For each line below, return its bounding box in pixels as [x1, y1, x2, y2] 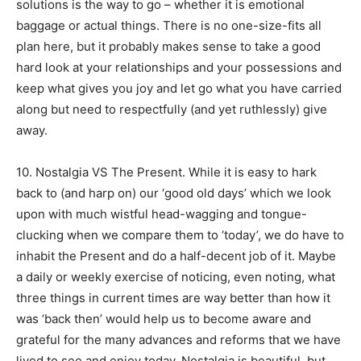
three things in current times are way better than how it [16, 289, 330, 305]
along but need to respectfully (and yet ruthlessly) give [16, 101, 327, 117]
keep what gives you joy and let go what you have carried [16, 80, 342, 96]
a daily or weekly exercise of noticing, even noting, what [16, 268, 335, 284]
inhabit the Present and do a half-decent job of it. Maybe [16, 247, 336, 263]
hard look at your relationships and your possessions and [16, 59, 342, 75]
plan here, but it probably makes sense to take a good [16, 38, 321, 54]
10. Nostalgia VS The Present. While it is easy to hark [16, 164, 317, 180]
